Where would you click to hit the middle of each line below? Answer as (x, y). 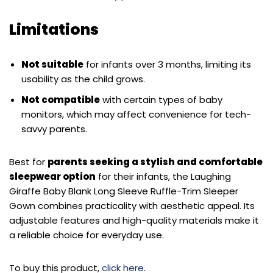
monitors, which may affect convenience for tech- (136, 114)
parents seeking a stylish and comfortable (155, 161)
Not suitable (52, 64)
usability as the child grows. (83, 79)
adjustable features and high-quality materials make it (134, 220)
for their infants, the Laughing (163, 176)
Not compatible (61, 99)
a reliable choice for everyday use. (87, 235)
